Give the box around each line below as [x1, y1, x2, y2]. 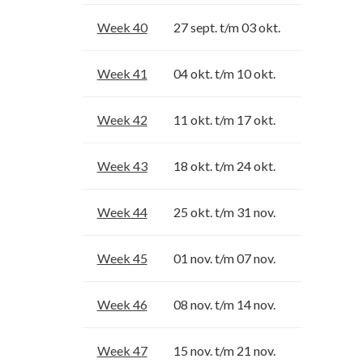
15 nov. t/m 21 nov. [173, 342, 275, 358]
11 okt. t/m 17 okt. [173, 111, 275, 127]
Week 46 [96, 296, 147, 312]
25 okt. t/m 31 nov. [173, 203, 275, 220]
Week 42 [96, 111, 147, 127]
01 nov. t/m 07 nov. [173, 250, 275, 266]
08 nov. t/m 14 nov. [173, 296, 275, 312]
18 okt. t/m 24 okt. [173, 157, 275, 173]
